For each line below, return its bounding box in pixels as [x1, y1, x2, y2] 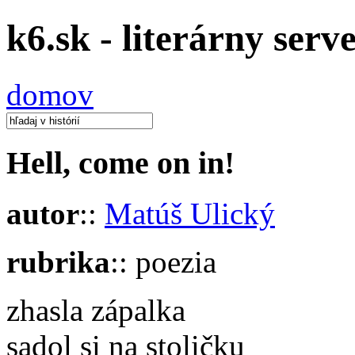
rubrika [6, 245, 110, 280]
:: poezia [110, 245, 216, 280]
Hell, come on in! [6, 144, 235, 181]
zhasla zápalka [6, 293, 185, 328]
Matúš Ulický [105, 197, 275, 231]
